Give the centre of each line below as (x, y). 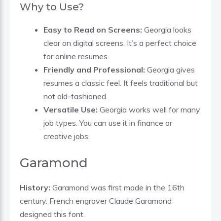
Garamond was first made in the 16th (118, 187)
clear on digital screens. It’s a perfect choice (120, 43)
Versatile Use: (72, 109)
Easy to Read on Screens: (94, 29)
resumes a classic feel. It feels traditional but (121, 83)
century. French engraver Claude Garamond (96, 201)
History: (36, 187)
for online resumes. (76, 56)
